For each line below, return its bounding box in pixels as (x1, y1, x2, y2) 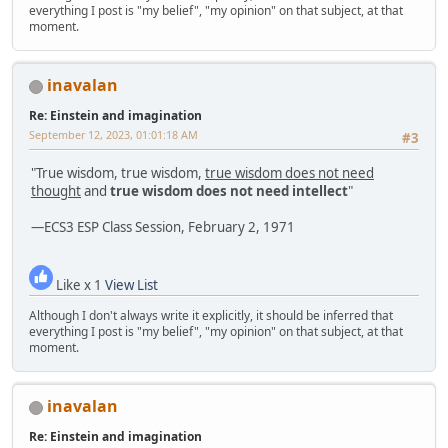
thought (31, 181, 81, 200)
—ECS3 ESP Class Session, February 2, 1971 (31, 217, 295, 236)
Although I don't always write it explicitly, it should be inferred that (29, 307, 393, 325)
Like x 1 (53, 276, 105, 295)
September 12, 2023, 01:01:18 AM (29, 127, 198, 143)
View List (105, 276, 158, 295)
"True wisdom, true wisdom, (31, 163, 205, 182)
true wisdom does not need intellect (110, 181, 348, 200)
